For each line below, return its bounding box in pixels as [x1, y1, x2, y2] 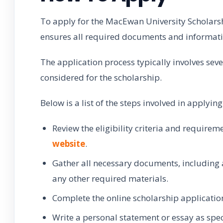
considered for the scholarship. [40, 71, 162, 83]
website [52, 137, 85, 149]
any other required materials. [52, 172, 168, 184]
